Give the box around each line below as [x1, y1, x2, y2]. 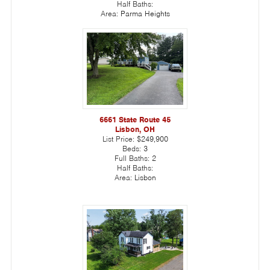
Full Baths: [114, 152, 152, 163]
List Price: [102, 133, 137, 144]
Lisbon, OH [115, 124, 155, 134]
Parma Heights [120, 8, 170, 19]
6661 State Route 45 [99, 114, 171, 125]
